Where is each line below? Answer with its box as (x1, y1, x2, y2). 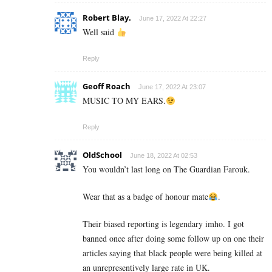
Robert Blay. (83, 12, 131, 24)
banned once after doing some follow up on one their (83, 233, 264, 245)
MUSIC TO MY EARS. (83, 95, 166, 107)
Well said (83, 26, 117, 38)
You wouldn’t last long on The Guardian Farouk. (83, 163, 250, 175)
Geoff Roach (83, 81, 131, 92)
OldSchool (83, 149, 122, 161)
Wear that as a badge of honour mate (83, 191, 208, 203)
